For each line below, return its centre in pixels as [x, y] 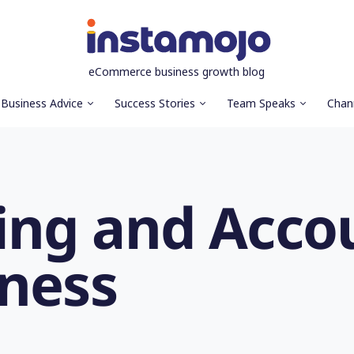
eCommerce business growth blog [177, 72]
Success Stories [154, 103]
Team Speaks [261, 103]
